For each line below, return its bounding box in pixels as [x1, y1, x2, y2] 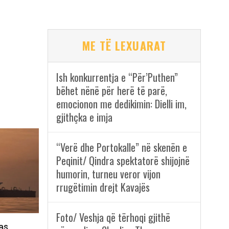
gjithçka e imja [56, 109, 112, 125]
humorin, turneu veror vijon [56, 166, 161, 182]
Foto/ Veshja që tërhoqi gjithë [56, 210, 170, 225]
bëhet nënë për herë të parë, [56, 83, 167, 99]
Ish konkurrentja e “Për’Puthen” [56, 70, 178, 85]
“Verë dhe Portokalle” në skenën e [56, 140, 187, 155]
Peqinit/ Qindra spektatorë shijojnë [56, 153, 190, 169]
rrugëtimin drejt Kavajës [56, 179, 150, 195]
